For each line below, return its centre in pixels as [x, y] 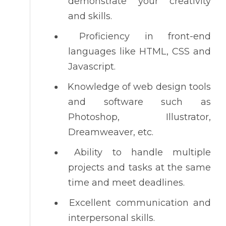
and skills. [92, 16]
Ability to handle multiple [143, 152]
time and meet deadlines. [128, 183]
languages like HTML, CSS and [140, 51]
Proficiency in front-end [145, 36]
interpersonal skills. [113, 218]
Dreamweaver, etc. [112, 132]
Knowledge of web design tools [139, 87]
